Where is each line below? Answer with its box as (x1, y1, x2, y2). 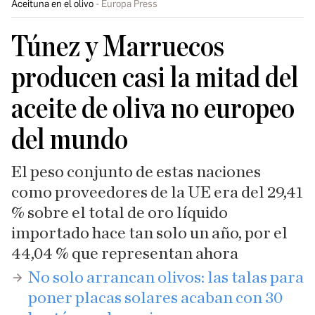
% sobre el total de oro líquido (11, 205, 228, 221)
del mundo (11, 125, 128, 155)
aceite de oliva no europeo (11, 94, 295, 124)
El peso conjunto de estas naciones (11, 164, 261, 181)
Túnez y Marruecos (11, 32, 224, 62)
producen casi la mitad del (11, 63, 299, 93)
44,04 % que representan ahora (11, 245, 238, 262)
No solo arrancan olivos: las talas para (28, 269, 304, 286)
